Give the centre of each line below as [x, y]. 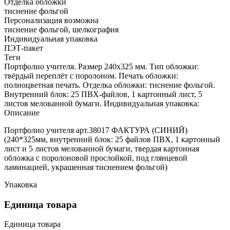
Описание [22, 112]
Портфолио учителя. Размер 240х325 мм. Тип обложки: [101, 66]
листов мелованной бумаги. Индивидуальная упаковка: [102, 103]
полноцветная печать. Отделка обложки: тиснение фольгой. [110, 85]
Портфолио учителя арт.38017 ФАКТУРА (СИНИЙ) [96, 130]
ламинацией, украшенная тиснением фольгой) [86, 167]
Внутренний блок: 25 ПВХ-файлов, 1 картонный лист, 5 [103, 94]
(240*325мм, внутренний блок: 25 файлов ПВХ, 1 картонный [112, 139]
